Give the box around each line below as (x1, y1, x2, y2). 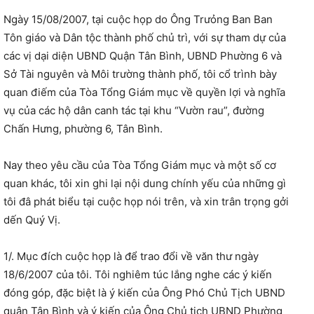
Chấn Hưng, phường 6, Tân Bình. (4, 122, 163, 136)
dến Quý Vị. (4, 213, 60, 227)
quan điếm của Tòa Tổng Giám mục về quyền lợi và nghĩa (4, 86, 285, 100)
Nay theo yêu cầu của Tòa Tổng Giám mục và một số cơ (4, 158, 276, 172)
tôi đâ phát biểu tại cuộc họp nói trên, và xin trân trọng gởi (4, 195, 289, 209)
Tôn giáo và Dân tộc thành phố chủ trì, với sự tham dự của (4, 31, 286, 45)
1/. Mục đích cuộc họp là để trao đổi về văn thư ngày (4, 250, 259, 264)
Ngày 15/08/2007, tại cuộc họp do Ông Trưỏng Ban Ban (4, 13, 273, 27)
